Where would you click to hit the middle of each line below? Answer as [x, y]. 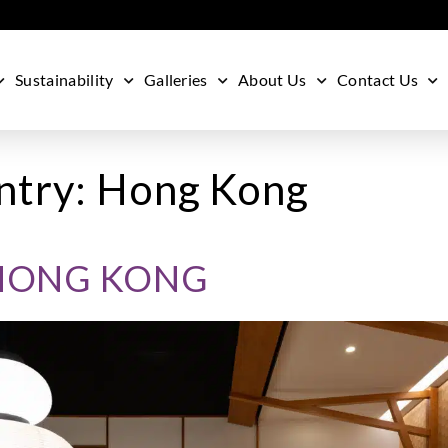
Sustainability [64, 79]
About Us [272, 79]
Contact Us [377, 79]
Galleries [175, 79]
